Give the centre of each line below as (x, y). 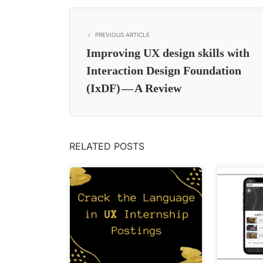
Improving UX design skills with (168, 53)
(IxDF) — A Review (134, 88)
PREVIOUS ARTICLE (122, 35)
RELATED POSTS (107, 146)
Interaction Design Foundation (164, 70)
